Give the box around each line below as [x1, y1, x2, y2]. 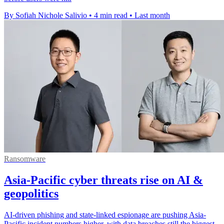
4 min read [94, 11, 127, 20]
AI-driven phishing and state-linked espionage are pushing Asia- [4, 210, 206, 219]
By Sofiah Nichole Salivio [4, 11, 87, 20]
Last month [134, 11, 170, 20]
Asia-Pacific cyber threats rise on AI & [4, 173, 203, 187]
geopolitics [4, 187, 58, 200]
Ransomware [4, 154, 45, 163]
